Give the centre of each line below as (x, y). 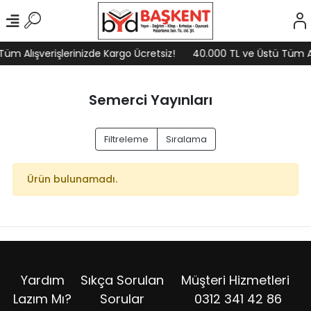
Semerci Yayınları (150, 100)
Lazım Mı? (43, 299)
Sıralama (186, 139)
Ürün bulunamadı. (72, 179)
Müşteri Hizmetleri (235, 280)
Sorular (122, 299)
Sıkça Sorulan (122, 280)
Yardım (42, 280)
